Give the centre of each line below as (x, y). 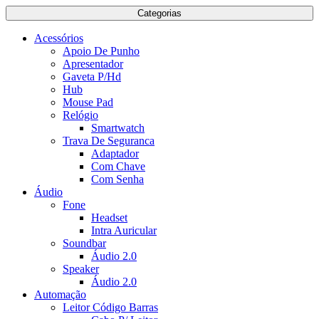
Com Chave (118, 166)
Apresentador (93, 64)
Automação (60, 294)
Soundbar (84, 243)
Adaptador (115, 153)
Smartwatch (118, 128)
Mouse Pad (88, 102)
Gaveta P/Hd (92, 77)
